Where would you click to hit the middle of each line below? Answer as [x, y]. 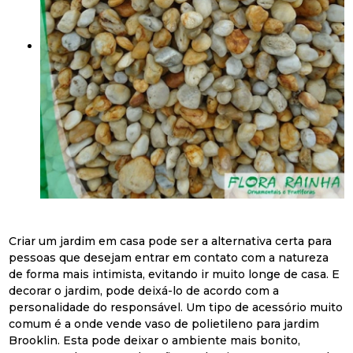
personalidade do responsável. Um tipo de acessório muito [176, 307]
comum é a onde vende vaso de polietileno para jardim [164, 323]
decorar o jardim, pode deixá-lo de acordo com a [144, 290]
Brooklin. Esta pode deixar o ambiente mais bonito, [155, 340]
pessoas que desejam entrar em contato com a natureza [169, 257]
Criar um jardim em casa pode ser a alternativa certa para [171, 241]
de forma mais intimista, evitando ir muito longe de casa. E [175, 274]
